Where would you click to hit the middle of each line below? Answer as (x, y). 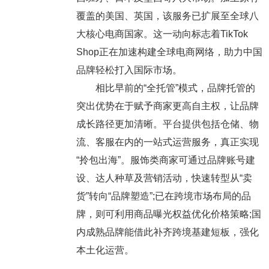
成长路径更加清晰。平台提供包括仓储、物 (167, 124)
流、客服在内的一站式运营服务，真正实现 (167, 142)
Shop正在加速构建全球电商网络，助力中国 (169, 52)
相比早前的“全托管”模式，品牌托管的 (165, 88)
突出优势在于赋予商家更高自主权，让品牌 (167, 106)
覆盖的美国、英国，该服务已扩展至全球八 (167, 16)
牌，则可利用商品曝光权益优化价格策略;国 (168, 214)
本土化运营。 (105, 250)
